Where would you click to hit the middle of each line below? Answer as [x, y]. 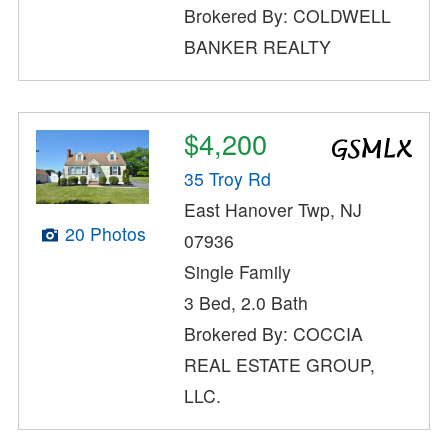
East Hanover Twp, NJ [273, 209]
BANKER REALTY [258, 47]
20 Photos [105, 233]
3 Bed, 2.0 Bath [246, 302]
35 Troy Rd [228, 178]
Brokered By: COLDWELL [288, 16]
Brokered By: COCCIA [274, 333]
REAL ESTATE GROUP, [280, 364]
